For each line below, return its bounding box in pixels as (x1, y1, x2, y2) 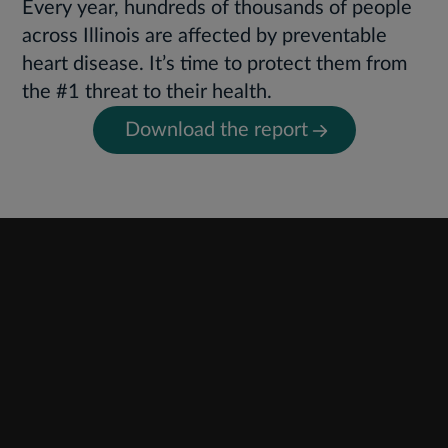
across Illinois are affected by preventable (22, 26, 388, 46)
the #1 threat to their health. (22, 82, 273, 102)
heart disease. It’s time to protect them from (22, 54, 408, 74)
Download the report (124, 120, 308, 140)
